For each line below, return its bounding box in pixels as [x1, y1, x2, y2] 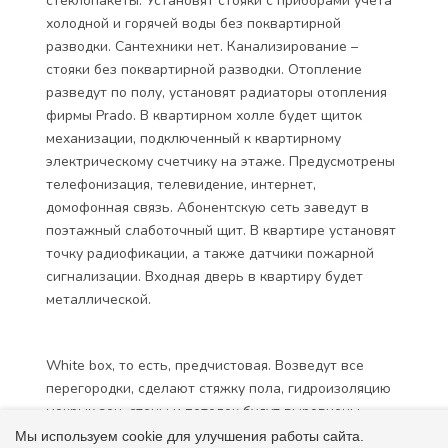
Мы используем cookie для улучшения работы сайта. [15, 428, 364, 444]
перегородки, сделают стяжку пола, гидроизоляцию [46, 379, 391, 398]
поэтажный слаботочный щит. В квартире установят [46, 221, 396, 240]
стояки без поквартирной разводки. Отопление [46, 60, 362, 79]
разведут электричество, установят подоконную [46, 425, 369, 444]
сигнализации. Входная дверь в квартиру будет [46, 267, 363, 286]
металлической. [46, 290, 151, 309]
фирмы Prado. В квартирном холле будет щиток [46, 106, 362, 125]
